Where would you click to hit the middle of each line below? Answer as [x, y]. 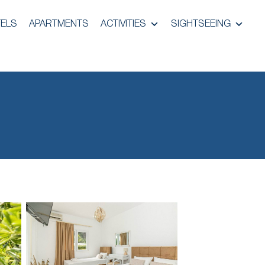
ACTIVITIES [123, 24]
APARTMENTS [59, 24]
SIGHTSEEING [201, 24]
